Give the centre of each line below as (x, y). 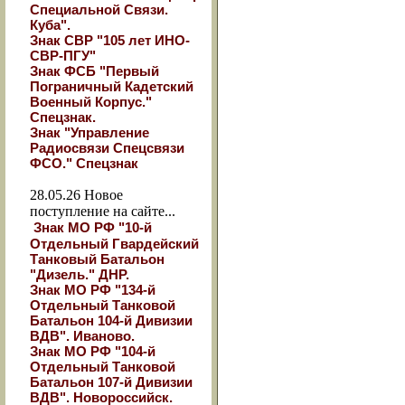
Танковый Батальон (97, 259)
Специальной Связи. (99, 9)
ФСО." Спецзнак (84, 163)
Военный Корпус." (91, 102)
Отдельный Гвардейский (114, 244)
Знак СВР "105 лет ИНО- (110, 40)
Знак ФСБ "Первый (94, 71)
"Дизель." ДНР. (80, 274)
